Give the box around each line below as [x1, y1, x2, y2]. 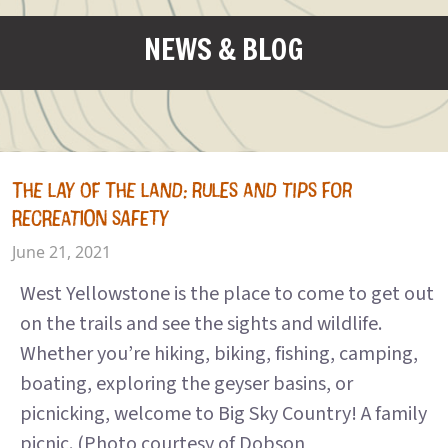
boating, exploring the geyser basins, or [20, 370, 353, 398]
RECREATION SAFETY [12, 203, 169, 232]
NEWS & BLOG [144, 30, 304, 68]
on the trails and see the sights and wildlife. [20, 310, 382, 338]
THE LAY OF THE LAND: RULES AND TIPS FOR [12, 175, 352, 204]
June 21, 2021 [12, 241, 111, 263]
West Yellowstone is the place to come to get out [20, 280, 434, 308]
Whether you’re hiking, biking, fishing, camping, [20, 340, 418, 368]
